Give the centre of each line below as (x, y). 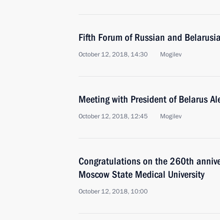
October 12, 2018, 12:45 (113, 116)
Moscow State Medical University (141, 174)
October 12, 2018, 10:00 (113, 192)
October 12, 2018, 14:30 (113, 55)
